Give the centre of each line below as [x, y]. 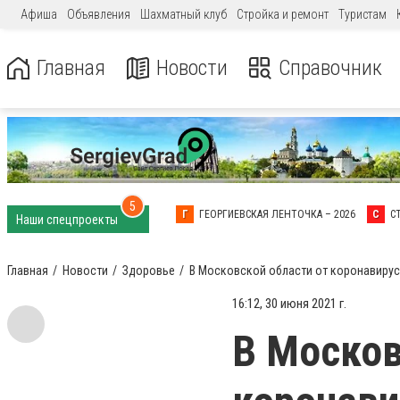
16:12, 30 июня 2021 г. [289, 304]
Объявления [99, 14]
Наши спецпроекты [68, 220]
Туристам [362, 14]
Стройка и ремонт [283, 14]
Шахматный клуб [183, 14]
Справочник [330, 68]
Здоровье [149, 271]
